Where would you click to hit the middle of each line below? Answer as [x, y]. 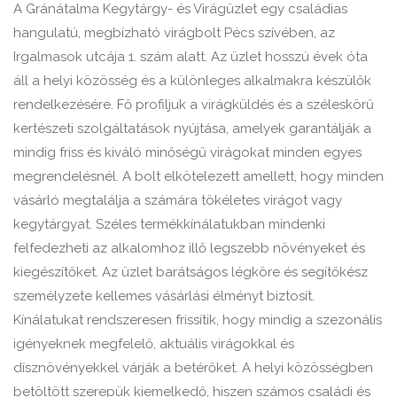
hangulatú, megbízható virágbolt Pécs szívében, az [174, 33]
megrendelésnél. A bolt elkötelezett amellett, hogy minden [198, 177]
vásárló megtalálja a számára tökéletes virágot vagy [178, 201]
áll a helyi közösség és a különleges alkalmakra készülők [192, 81]
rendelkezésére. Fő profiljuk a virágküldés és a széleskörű [194, 105]
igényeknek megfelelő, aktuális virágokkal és [154, 344]
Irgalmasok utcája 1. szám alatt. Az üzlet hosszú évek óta [191, 57]
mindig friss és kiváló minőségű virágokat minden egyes [187, 153]
